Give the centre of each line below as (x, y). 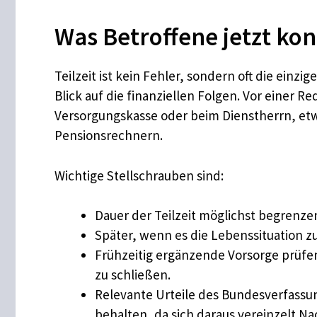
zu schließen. (133, 275)
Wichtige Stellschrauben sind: (139, 175)
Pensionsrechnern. (109, 136)
